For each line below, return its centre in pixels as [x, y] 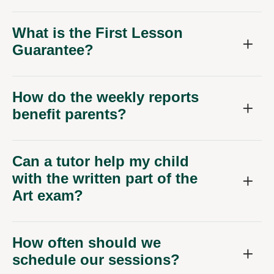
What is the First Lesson [98, 33]
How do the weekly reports [106, 97]
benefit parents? [69, 114]
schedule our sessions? [96, 260]
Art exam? [48, 196]
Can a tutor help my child [101, 161]
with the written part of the [105, 179]
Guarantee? [53, 50]
